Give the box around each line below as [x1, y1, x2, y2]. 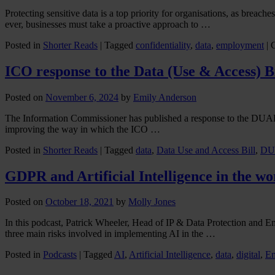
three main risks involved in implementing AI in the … [5, 228, 215, 239]
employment [216, 39, 264, 50]
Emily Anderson [133, 91, 196, 103]
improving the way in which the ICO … [5, 123, 160, 134]
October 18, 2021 [45, 196, 114, 207]
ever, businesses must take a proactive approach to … [5, 18, 211, 29]
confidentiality [136, 39, 190, 50]
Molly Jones [128, 196, 176, 207]
